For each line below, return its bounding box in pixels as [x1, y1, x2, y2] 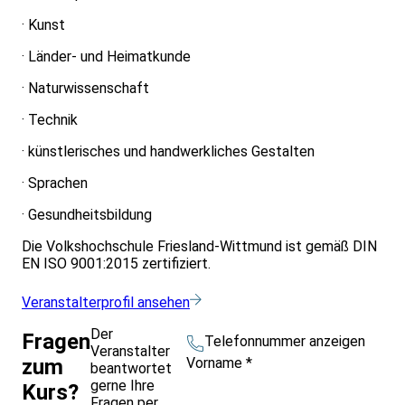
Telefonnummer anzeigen [204, 333, 365, 351]
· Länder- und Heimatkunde [22, 48, 191, 66]
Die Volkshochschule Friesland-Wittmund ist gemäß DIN [22, 238, 377, 256]
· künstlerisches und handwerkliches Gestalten [22, 143, 315, 161]
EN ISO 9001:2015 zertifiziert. [22, 255, 211, 273]
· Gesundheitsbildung [22, 206, 152, 224]
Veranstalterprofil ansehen [22, 294, 190, 312]
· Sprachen [22, 174, 88, 193]
